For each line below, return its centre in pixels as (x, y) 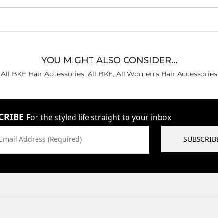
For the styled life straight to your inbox (99, 117)
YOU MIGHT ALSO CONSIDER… (109, 60)
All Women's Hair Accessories (167, 74)
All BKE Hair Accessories (43, 74)
